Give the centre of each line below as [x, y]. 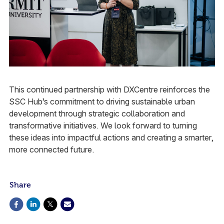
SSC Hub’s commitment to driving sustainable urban [102, 101]
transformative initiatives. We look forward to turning [103, 125]
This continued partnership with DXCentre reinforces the [109, 89]
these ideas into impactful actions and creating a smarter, [111, 137]
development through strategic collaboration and [97, 113]
